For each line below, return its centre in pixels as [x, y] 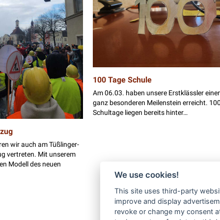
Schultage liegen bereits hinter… [140, 112]
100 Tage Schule [122, 80]
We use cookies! [146, 175]
